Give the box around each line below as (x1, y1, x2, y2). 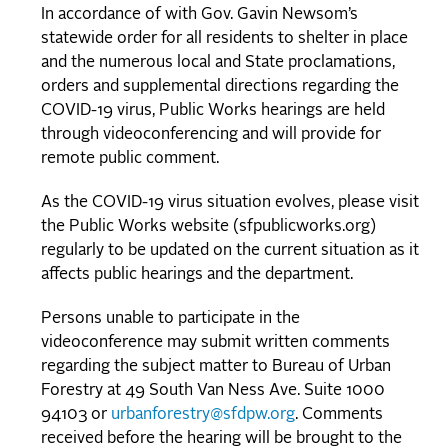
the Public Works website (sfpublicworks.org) (41, 219, 376, 236)
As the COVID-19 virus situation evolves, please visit (41, 195, 419, 212)
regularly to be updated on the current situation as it (41, 243, 419, 260)
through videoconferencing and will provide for (41, 127, 381, 144)
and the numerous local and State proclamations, (41, 55, 395, 72)
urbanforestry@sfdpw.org (111, 407, 295, 424)
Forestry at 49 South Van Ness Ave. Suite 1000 (41, 383, 385, 400)
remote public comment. (41, 151, 219, 168)
